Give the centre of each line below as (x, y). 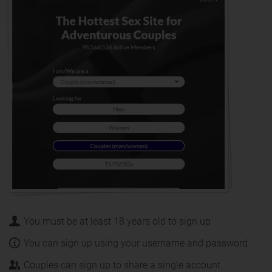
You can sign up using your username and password (136, 243)
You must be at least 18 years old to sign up (117, 221)
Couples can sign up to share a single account (122, 265)
